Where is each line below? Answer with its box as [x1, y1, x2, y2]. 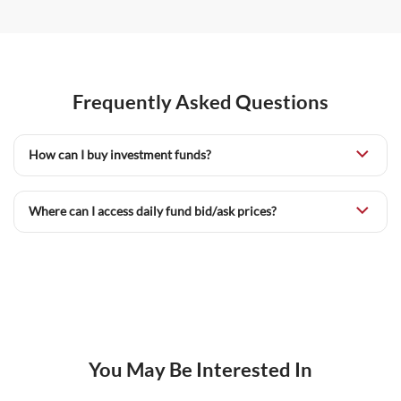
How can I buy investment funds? [29, 147, 211, 162]
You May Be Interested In [88, 357, 312, 380]
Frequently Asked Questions [73, 90, 328, 113]
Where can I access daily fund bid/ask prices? [29, 203, 277, 218]
